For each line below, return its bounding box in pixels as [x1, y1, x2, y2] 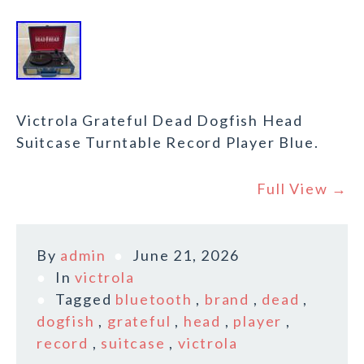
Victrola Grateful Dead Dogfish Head [16, 111, 303, 130]
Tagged [54, 290, 116, 309]
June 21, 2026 [132, 246, 240, 265]
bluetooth [115, 290, 193, 309]
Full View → [257, 180, 348, 198]
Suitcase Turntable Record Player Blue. [16, 133, 319, 152]
